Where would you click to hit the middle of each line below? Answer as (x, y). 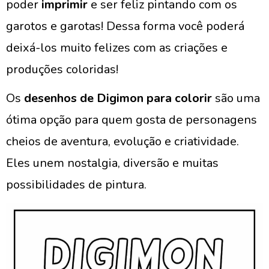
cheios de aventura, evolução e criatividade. (122, 141)
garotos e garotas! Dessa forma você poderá (125, 26)
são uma (236, 98)
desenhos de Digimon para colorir (118, 98)
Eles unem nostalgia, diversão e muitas (112, 163)
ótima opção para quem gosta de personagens (131, 120)
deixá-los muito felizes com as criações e (117, 48)
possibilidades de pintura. (76, 185)
